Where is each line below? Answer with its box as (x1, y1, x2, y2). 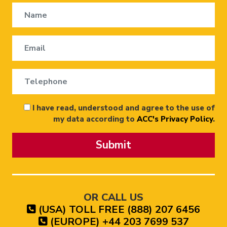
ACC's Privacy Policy (137, 113, 213, 124)
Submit (96, 137, 131, 152)
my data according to (53, 113, 137, 124)
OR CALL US (84, 190, 143, 204)
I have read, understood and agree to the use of (30, 102, 215, 113)
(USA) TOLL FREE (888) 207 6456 (36, 202, 200, 216)
